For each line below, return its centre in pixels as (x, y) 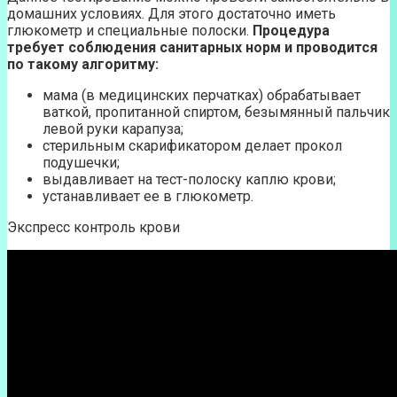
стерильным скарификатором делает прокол (192, 146)
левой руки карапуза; (113, 129)
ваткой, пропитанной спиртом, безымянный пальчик (216, 112)
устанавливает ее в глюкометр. (148, 196)
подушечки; (81, 163)
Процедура (291, 31)
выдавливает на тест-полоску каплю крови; (189, 179)
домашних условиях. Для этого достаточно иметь (171, 14)
